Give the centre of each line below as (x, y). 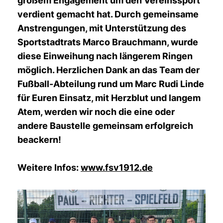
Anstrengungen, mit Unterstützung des (102, 28)
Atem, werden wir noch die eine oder (96, 112)
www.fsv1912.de (117, 167)
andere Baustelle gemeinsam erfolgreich (105, 126)
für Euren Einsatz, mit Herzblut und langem (109, 98)
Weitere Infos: (49, 167)
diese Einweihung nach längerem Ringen (105, 56)
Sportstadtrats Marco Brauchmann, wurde (108, 42)
